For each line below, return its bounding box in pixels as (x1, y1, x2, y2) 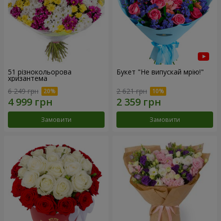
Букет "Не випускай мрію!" (116, 67, 204, 77)
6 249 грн (8, 86, 38, 96)
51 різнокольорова (8, 67, 72, 77)
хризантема (8, 74, 47, 83)
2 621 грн (116, 86, 147, 96)
